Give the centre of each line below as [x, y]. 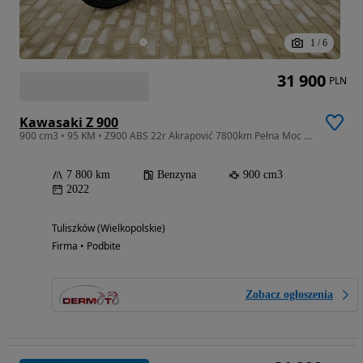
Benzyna [177, 174]
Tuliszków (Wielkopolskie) [109, 228]
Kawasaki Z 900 [69, 122]
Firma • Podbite [86, 246]
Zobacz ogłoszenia [289, 294]
